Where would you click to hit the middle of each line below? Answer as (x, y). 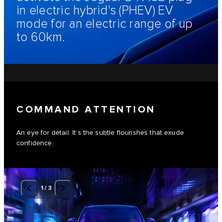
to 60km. (41, 37)
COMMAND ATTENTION (86, 110)
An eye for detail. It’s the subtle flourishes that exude (100, 133)
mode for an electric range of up (104, 24)
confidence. (35, 143)
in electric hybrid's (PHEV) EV (95, 10)
